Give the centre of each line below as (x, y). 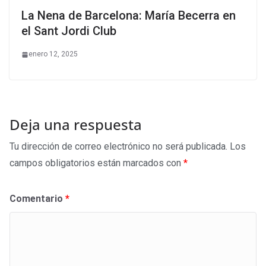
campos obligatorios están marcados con (96, 163)
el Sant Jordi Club (69, 31)
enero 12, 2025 (53, 54)
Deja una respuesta (76, 125)
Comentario (37, 199)
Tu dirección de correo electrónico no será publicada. (118, 147)
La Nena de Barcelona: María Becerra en (129, 16)
